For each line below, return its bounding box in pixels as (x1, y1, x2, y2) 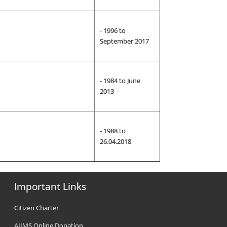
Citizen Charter (14, 203, 59, 212)
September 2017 (99, 36, 149, 46)
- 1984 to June (99, 76, 140, 85)
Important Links (14, 180, 87, 193)
